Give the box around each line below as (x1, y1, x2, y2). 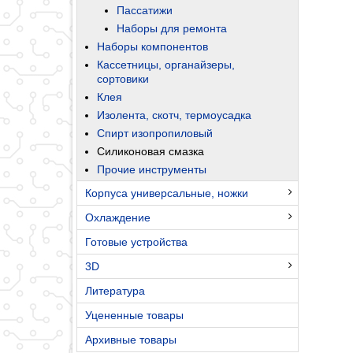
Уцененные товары (85, 308, 184, 321)
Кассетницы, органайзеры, (97, 58, 235, 71)
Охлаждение (85, 210, 150, 224)
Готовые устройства (85, 235, 188, 248)
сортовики (97, 72, 149, 85)
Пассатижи (117, 3, 173, 17)
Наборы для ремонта (117, 21, 227, 35)
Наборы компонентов (97, 39, 208, 53)
